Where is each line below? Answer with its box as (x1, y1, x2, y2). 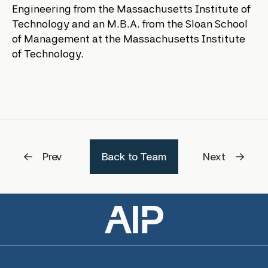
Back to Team (101, 150, 167, 163)
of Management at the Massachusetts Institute (12, 32, 245, 45)
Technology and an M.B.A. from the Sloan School (12, 17, 248, 30)
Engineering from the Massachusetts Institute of (12, 2, 251, 15)
